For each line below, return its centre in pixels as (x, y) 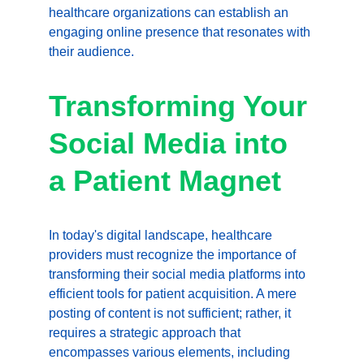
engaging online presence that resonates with (181, 32)
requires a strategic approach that (146, 333)
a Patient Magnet (165, 181)
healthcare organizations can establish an (170, 13)
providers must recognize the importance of (174, 255)
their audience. (91, 52)
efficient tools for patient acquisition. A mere (174, 294)
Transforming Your (182, 106)
